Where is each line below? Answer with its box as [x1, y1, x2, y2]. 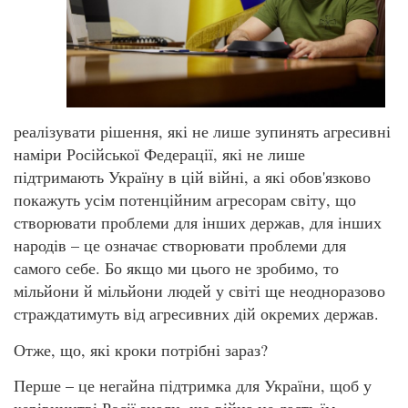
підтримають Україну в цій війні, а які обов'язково [14, 166, 371, 189]
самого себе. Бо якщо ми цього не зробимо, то [14, 257, 339, 280]
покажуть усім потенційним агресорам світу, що [14, 189, 356, 211]
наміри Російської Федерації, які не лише [14, 143, 305, 166]
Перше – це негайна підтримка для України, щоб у [14, 374, 372, 396]
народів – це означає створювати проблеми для [14, 234, 346, 257]
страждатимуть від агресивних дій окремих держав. [14, 302, 379, 325]
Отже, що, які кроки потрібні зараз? [14, 338, 268, 361]
